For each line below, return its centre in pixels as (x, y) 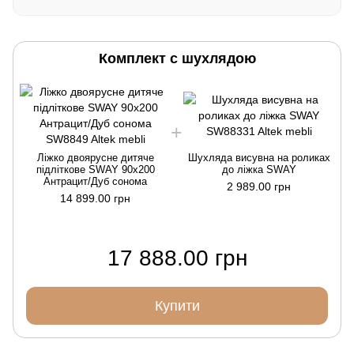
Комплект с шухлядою (177, 58)
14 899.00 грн (95, 198)
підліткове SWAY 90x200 (95, 169)
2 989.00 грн (259, 186)
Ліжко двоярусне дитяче (95, 157)
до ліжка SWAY (259, 169)
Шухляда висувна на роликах (259, 157)
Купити (177, 305)
